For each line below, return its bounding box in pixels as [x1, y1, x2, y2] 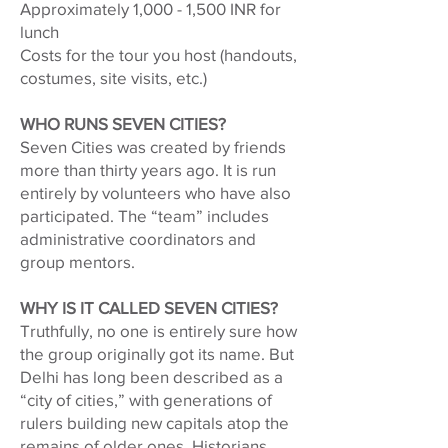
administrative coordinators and [20, 229, 256, 248]
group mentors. [20, 252, 135, 271]
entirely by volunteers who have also [20, 183, 291, 202]
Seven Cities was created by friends [20, 137, 286, 156]
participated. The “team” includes [20, 206, 269, 225]
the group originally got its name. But [20, 344, 294, 363]
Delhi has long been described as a [20, 367, 283, 386]
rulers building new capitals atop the [20, 413, 289, 432]
